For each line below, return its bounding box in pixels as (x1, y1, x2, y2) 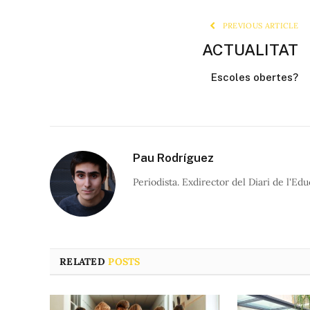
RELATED (60, 255, 109, 268)
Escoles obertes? (211, 71, 298, 84)
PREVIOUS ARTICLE (220, 21, 298, 31)
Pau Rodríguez (133, 151, 214, 165)
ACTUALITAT (202, 40, 298, 60)
